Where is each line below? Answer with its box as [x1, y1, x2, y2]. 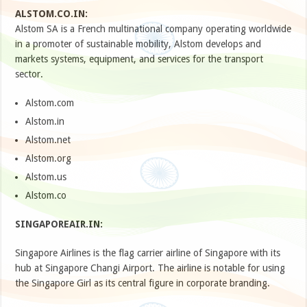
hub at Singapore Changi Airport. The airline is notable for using [15, 262, 286, 274]
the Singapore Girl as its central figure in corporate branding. [15, 278, 271, 289]
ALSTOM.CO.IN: [15, 8, 88, 20]
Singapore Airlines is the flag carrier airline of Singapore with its [15, 247, 281, 259]
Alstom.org [25, 153, 72, 164]
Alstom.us [25, 171, 67, 183]
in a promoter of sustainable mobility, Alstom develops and [15, 38, 262, 50]
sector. [15, 69, 44, 80]
